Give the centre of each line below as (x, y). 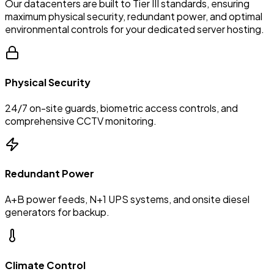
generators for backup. (57, 212)
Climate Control (45, 265)
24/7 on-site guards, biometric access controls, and (121, 108)
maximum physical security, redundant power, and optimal (134, 17)
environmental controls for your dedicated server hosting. (135, 29)
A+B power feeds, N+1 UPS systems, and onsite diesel (127, 199)
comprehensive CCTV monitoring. (81, 120)
